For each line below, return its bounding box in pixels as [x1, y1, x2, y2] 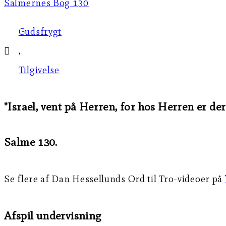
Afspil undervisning [4, 208, 101, 222]
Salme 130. [4, 135, 58, 149]
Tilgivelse [18, 64, 60, 76]
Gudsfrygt [18, 26, 62, 38]
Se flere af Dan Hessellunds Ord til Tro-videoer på [4, 173, 225, 185]
